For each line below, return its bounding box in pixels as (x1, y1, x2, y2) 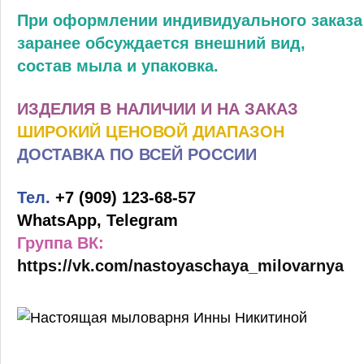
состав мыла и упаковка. (17, 56, 219, 75)
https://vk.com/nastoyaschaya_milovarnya (17, 256, 344, 275)
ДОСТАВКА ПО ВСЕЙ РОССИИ (17, 145, 257, 163)
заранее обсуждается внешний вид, (17, 33, 305, 52)
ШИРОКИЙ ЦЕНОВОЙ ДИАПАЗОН (17, 122, 284, 141)
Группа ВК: (17, 233, 104, 252)
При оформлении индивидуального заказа (17, 11, 362, 29)
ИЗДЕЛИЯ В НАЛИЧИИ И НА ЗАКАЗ (17, 99, 298, 118)
